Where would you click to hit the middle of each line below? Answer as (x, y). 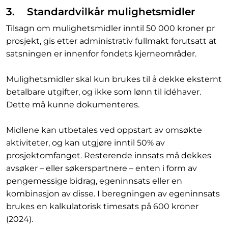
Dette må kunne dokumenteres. (73, 105)
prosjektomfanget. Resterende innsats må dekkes (109, 155)
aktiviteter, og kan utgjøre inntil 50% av (85, 143)
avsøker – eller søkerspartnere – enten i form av (102, 168)
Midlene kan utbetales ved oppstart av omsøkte (104, 130)
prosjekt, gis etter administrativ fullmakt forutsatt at (111, 41)
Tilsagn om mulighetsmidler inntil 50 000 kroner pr (110, 28)
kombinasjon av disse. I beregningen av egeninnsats (113, 194)
